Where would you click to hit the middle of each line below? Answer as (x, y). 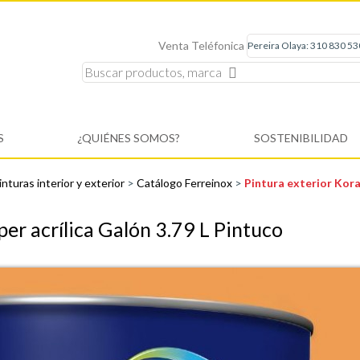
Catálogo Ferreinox (186, 183)
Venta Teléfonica (201, 46)
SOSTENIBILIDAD (301, 138)
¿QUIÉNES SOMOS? (129, 138)
